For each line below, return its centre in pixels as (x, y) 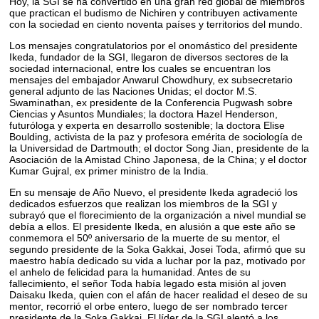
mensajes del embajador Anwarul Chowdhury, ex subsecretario (151, 79)
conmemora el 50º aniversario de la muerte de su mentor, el (145, 237)
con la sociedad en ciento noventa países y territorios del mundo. (156, 24)
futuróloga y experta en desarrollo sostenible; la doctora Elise (147, 125)
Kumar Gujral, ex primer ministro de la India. (109, 171)
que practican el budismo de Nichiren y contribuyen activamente (154, 12)
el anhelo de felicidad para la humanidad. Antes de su (130, 272)
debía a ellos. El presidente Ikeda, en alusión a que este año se (153, 226)
